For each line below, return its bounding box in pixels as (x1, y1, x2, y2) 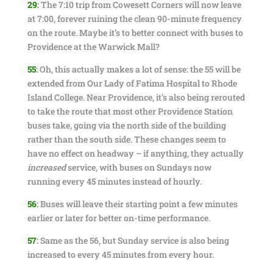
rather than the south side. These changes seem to (27, 133, 226, 145)
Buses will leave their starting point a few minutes (38, 198, 238, 210)
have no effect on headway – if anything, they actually (27, 147, 244, 159)
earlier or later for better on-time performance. (27, 212, 210, 224)
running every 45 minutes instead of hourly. (27, 175, 202, 187)
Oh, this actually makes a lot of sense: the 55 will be (37, 63, 241, 75)
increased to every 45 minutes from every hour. (27, 249, 214, 260)
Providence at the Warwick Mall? (27, 41, 160, 52)
